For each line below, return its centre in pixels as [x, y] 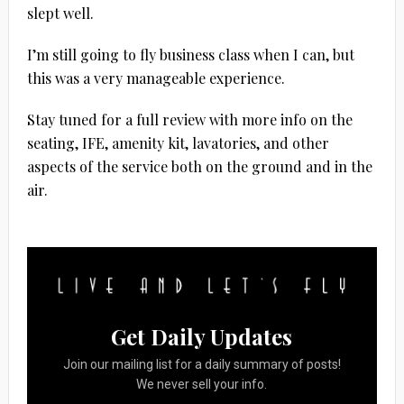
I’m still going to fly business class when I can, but [190, 55]
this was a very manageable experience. [156, 78]
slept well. [60, 14]
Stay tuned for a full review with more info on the [189, 120]
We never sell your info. [202, 385]
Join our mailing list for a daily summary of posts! [202, 365]
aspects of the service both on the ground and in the [199, 167]
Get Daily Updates [202, 337]
